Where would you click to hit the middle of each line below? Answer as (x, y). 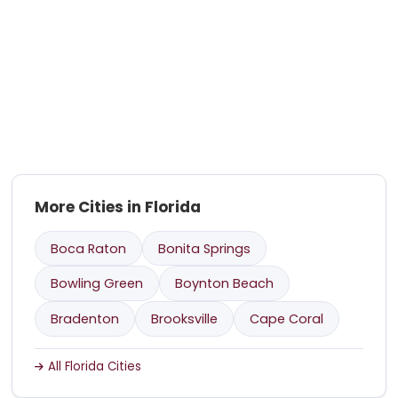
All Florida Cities (94, 366)
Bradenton (85, 319)
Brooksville (185, 319)
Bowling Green (97, 284)
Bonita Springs (205, 248)
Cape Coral (287, 319)
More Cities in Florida (118, 207)
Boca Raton (89, 248)
